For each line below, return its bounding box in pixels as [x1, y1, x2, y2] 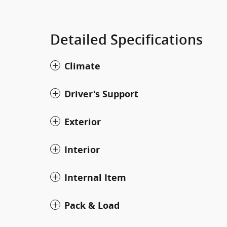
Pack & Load [64, 199, 120, 212]
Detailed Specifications [50, 31, 203, 48]
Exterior [64, 115, 101, 128]
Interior [64, 143, 100, 156]
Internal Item [64, 171, 126, 184]
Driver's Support [64, 87, 138, 100]
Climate [64, 59, 100, 72]
